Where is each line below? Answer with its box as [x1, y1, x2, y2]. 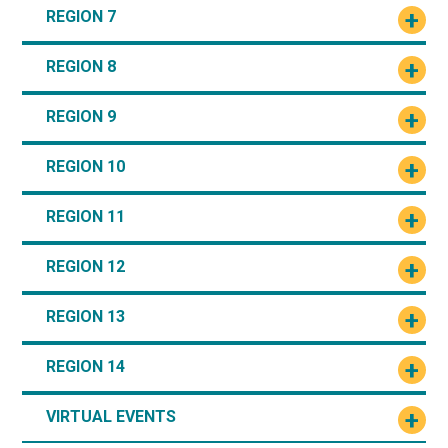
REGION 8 [46, 56, 117, 76]
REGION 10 [46, 156, 126, 176]
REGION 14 [46, 356, 126, 376]
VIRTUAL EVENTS [46, 406, 177, 426]
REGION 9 [46, 106, 117, 126]
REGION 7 [46, 6, 117, 26]
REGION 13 [46, 306, 126, 326]
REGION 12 [46, 256, 126, 276]
